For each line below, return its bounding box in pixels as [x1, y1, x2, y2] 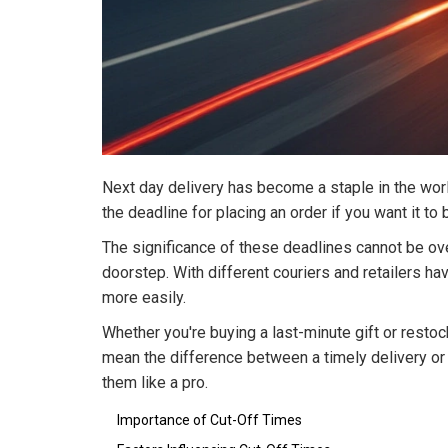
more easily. [102, 288, 186, 308]
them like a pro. [102, 373, 208, 393]
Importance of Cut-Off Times [117, 412, 302, 429]
